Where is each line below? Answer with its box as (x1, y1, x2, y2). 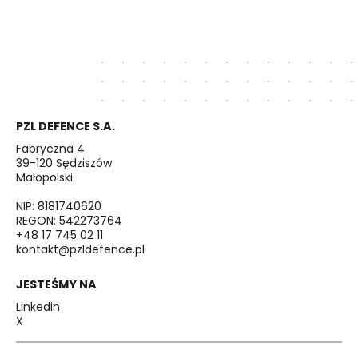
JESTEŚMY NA (16, 276, 97, 292)
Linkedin (16, 298, 61, 315)
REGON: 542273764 (16, 212, 123, 229)
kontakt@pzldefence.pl (16, 241, 145, 257)
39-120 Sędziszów (16, 154, 113, 171)
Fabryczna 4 (16, 140, 86, 157)
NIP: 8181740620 (16, 197, 102, 214)
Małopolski (16, 169, 74, 185)
